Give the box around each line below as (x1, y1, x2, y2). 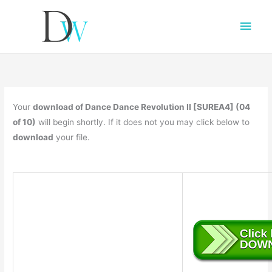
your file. (53, 132, 90, 142)
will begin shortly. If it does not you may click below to (36, 117, 250, 127)
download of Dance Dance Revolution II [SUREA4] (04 (33, 101, 251, 112)
